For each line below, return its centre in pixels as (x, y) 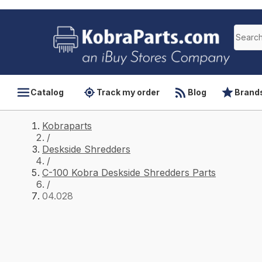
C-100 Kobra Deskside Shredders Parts (129, 173)
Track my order (128, 92)
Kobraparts (67, 126)
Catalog (47, 92)
